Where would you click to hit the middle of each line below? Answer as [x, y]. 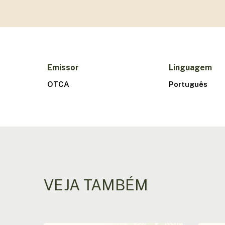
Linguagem [190, 67]
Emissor [63, 67]
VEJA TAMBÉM [96, 185]
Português [188, 84]
